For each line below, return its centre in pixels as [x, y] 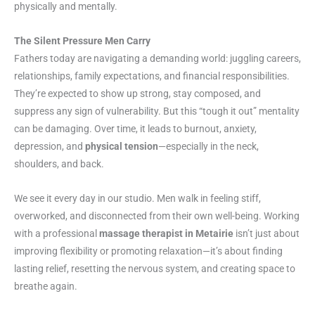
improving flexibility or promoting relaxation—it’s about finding [148, 251]
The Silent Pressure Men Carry [82, 41]
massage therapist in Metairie [166, 234]
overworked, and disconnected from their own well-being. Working [157, 216]
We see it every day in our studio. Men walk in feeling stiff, [137, 199]
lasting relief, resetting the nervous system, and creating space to [155, 269]
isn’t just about [266, 234]
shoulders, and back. [59, 164]
